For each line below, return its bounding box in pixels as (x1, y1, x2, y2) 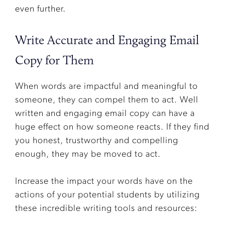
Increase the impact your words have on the (15, 177, 193, 187)
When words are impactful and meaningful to (15, 82, 198, 92)
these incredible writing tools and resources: (15, 204, 197, 214)
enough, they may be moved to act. (15, 150, 161, 160)
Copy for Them (15, 52, 94, 68)
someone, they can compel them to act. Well (15, 95, 198, 105)
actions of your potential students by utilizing (15, 190, 200, 200)
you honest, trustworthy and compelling (15, 136, 178, 146)
